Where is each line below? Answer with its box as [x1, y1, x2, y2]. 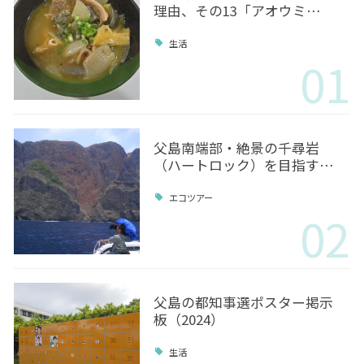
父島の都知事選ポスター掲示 [153, 292, 333, 313]
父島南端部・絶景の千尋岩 [153, 138, 319, 158]
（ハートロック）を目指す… [153, 155, 334, 175]
